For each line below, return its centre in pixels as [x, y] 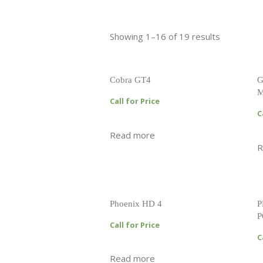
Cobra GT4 [130, 80]
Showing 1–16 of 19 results [165, 37]
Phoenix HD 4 [136, 203]
